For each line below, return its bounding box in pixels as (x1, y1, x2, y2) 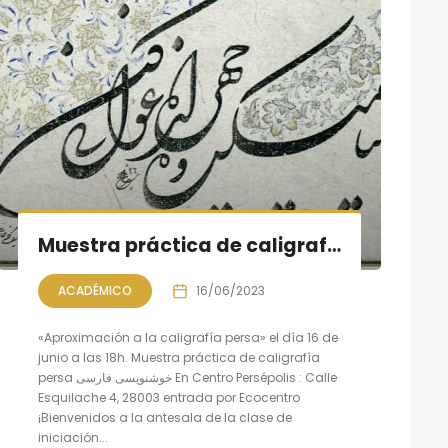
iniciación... (37, 429, 108, 446)
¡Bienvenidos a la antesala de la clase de (37, 409, 292, 426)
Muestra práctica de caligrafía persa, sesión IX (326, 232, 341, 259)
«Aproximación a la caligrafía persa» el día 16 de (37, 329, 338, 346)
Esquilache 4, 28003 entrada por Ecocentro (37, 389, 300, 406)
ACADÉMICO (57, 282, 132, 299)
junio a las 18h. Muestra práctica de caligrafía (37, 349, 320, 366)
